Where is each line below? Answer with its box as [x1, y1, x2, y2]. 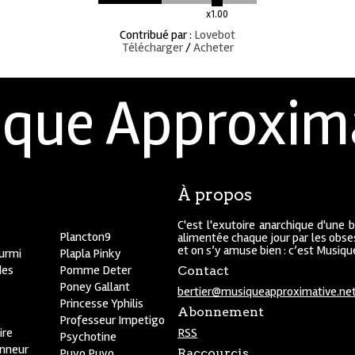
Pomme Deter [59, 262, 132, 278]
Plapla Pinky [59, 246, 122, 261]
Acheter [193, 40, 234, 55]
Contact [177, 263, 229, 278]
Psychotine [59, 329, 117, 345]
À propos [177, 185, 252, 204]
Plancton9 [59, 229, 112, 245]
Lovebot [194, 27, 235, 43]
